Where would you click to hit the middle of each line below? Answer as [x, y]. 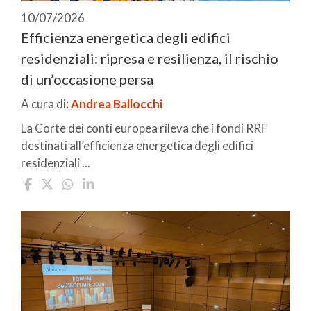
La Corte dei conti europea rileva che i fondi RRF [144, 128]
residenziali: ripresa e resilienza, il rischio [150, 58]
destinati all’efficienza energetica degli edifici [137, 145]
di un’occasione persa [87, 79]
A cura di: [46, 103]
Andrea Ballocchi [117, 103]
